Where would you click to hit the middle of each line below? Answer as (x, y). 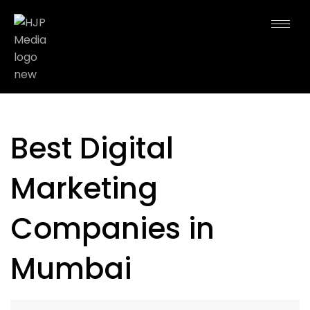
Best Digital (92, 148)
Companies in (112, 229)
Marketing (84, 189)
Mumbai (71, 269)
